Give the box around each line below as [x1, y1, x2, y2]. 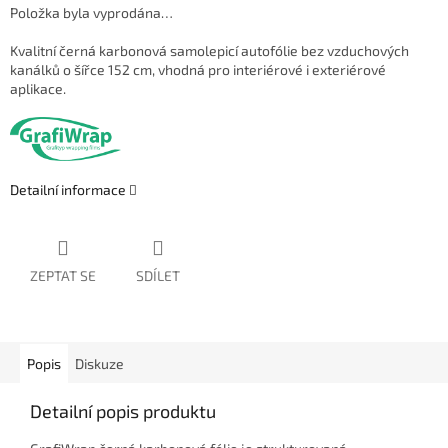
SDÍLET [136, 267, 180, 285]
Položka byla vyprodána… [10, 4, 173, 22]
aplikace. [10, 80, 66, 98]
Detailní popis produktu [30, 400, 216, 423]
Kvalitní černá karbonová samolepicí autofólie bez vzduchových [10, 42, 409, 60]
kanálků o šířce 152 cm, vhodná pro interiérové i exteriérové [10, 61, 386, 79]
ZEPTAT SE [30, 267, 96, 285]
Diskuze [75, 355, 124, 373]
